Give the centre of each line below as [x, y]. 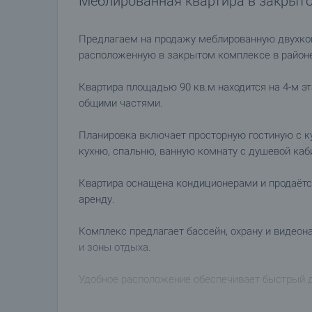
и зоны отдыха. [115, 247]
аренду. [97, 199]
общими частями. [121, 103]
